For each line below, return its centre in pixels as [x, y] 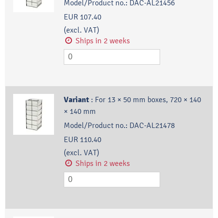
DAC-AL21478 [152, 126]
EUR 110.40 [82, 140]
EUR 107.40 [82, 17]
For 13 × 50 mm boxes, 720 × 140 [148, 100]
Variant [77, 100]
